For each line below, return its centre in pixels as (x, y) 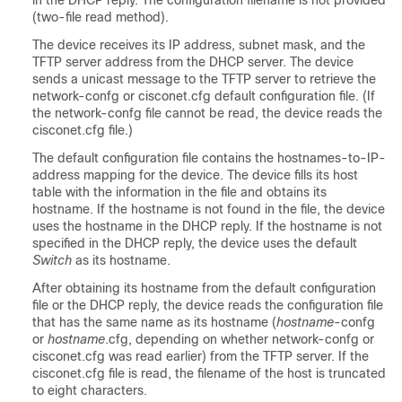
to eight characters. (90, 391)
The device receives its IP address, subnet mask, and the (199, 45)
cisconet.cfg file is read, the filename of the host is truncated (209, 374)
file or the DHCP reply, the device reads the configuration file (208, 306)
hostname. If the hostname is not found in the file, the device (209, 210)
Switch (52, 261)
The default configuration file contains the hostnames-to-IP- (209, 158)
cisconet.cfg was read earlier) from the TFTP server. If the (201, 357)
